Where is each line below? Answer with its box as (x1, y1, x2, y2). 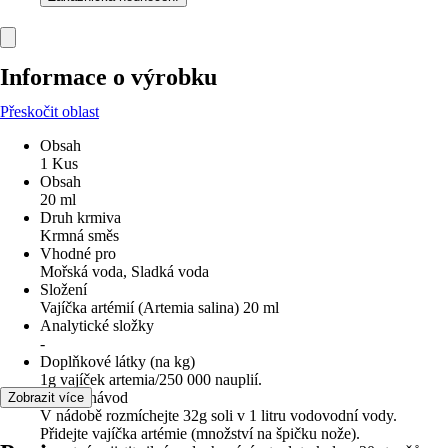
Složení (40, 281, 87, 298)
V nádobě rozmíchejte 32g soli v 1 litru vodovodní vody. (40, 407, 397, 424)
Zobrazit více (8, 390, 84, 405)
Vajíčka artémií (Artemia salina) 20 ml (40, 299, 279, 316)
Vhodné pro (40, 245, 116, 262)
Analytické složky (40, 317, 154, 334)
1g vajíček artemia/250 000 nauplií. (40, 371, 262, 388)
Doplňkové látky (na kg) (40, 353, 195, 370)
